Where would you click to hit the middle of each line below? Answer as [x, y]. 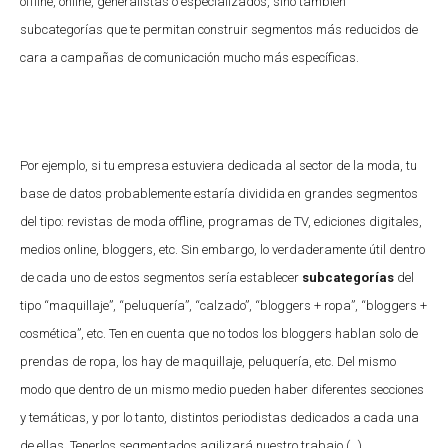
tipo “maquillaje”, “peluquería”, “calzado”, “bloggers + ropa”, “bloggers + [223, 305]
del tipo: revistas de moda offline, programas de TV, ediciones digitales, [221, 221]
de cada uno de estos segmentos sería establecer [161, 277]
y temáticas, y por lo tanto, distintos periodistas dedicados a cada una [219, 417]
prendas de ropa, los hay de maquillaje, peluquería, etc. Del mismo [208, 361]
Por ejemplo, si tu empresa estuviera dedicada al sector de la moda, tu [218, 165]
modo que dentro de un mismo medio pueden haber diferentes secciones [222, 389]
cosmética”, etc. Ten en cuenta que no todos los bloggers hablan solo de [219, 333]
